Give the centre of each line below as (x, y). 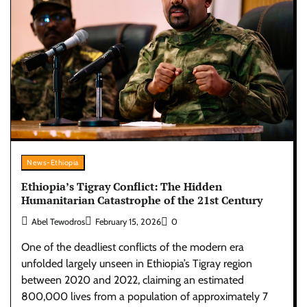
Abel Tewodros (58, 222)
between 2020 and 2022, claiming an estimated (133, 280)
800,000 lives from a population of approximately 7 (145, 297)
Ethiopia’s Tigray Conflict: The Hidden (122, 187)
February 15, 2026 (128, 222)
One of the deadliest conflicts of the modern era (133, 247)
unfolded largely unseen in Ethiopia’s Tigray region (137, 264)
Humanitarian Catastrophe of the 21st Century (142, 200)
